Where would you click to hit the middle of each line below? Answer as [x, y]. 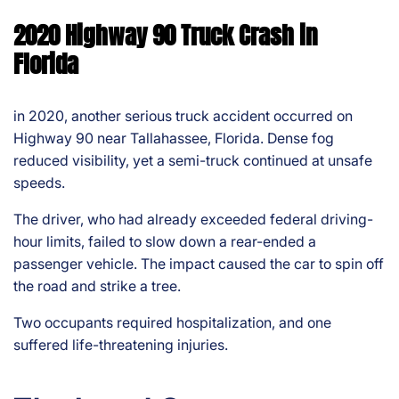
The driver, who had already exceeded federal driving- [193, 220]
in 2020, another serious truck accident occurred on [183, 116]
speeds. [39, 183]
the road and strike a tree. [97, 286]
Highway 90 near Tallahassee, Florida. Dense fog [174, 138]
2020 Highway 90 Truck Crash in [165, 36]
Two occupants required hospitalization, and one [172, 323]
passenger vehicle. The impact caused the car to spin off [199, 264]
